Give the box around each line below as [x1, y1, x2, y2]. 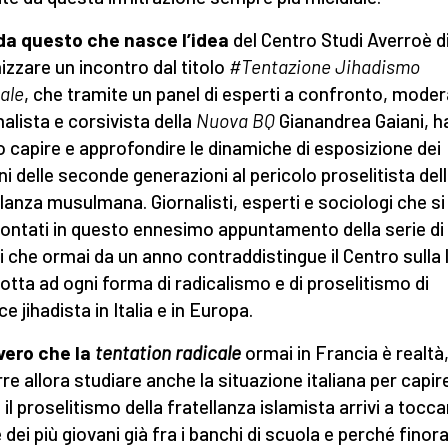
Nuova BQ [196, 109, 275, 132]
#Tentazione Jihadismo [229, 55, 420, 78]
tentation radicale [95, 341, 241, 364]
